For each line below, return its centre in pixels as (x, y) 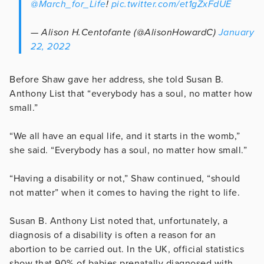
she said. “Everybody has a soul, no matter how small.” (128, 151)
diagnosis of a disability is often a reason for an (113, 235)
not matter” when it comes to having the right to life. (125, 193)
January (236, 33)
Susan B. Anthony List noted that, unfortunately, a (118, 221)
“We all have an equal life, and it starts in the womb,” (125, 136)
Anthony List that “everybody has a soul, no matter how (131, 94)
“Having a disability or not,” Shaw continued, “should (125, 179)
